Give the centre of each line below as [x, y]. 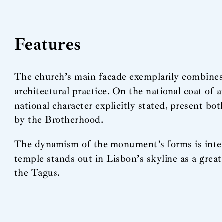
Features [48, 44]
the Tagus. [37, 172]
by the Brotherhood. [59, 119]
